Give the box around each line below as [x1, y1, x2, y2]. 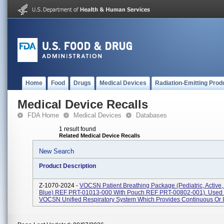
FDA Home [27, 111, 59, 119]
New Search [39, 147, 74, 155]
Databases [136, 111, 167, 119]
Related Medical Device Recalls [59, 132, 140, 138]
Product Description [39, 162, 96, 169]
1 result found [59, 125, 96, 132]
